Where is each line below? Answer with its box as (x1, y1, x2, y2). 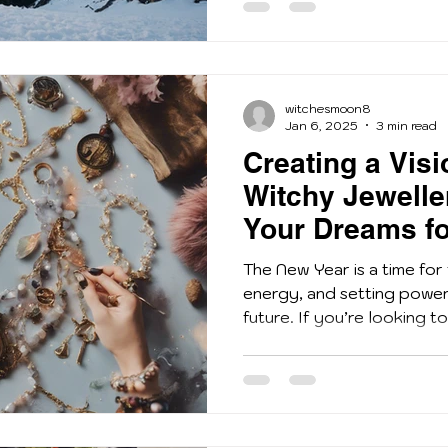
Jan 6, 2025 (285, 117, 358, 133)
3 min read (376, 117, 437, 133)
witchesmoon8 (285, 100, 371, 116)
